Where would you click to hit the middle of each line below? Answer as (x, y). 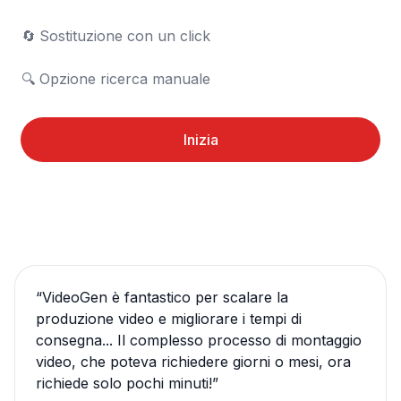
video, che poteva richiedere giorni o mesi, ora (193, 362)
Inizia (200, 140)
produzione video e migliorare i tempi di (169, 319)
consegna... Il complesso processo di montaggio (199, 340)
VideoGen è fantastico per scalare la (165, 297)
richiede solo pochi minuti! (124, 383)
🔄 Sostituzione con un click (29, 36)
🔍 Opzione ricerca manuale (125, 79)
